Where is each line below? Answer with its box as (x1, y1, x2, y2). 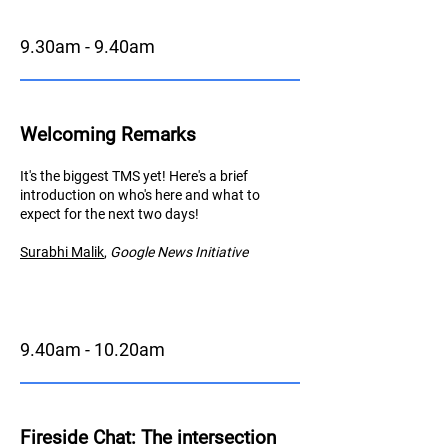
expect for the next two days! (20, 206, 199, 222)
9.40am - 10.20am (20, 339, 165, 360)
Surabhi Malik (20, 244, 104, 260)
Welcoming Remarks (20, 123, 196, 146)
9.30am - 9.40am (20, 36, 155, 57)
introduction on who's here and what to (20, 187, 260, 203)
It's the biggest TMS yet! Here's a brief (20, 168, 248, 184)
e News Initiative (147, 244, 248, 260)
